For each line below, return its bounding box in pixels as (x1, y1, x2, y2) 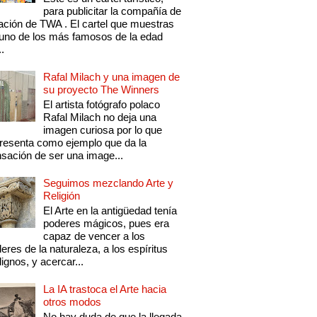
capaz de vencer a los (43, 230, 146, 243)
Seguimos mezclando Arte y (43, 177, 174, 190)
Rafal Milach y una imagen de (43, 71, 180, 83)
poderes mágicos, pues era (43, 217, 170, 230)
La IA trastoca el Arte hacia (43, 283, 167, 296)
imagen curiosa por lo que (43, 124, 163, 137)
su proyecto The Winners (43, 83, 160, 96)
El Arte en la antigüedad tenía (43, 204, 178, 217)
